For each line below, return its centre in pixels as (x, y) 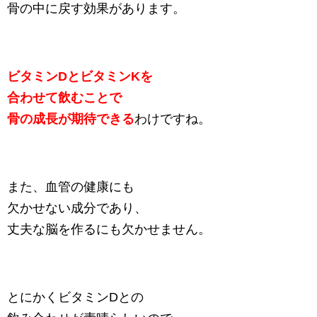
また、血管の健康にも (71, 186)
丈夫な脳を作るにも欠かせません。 (109, 229)
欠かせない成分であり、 (77, 208)
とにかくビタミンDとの (75, 297)
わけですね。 (173, 119)
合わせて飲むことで (64, 97)
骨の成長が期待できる (71, 119)
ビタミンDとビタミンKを (80, 76)
